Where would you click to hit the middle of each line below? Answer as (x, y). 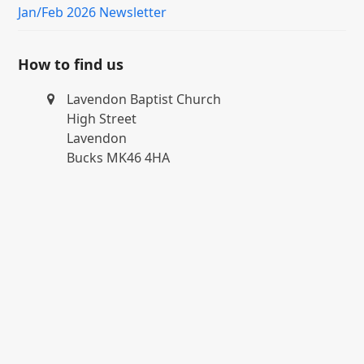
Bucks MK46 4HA (119, 157)
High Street (102, 118)
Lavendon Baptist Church (144, 99)
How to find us (71, 64)
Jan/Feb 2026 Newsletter (93, 12)
